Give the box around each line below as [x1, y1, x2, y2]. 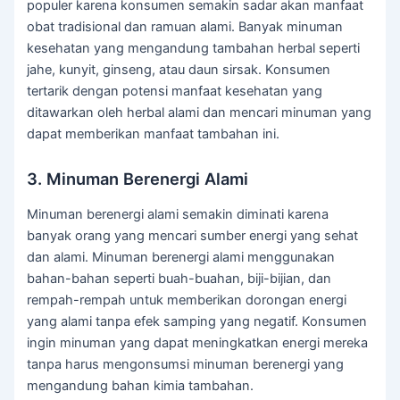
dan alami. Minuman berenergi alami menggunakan [27, 248, 336, 265]
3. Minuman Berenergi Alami [27, 169, 249, 189]
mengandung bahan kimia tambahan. [27, 377, 254, 394]
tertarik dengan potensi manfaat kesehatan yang [27, 83, 323, 100]
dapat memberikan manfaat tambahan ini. [27, 126, 280, 143]
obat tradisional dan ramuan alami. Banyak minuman [27, 19, 344, 36]
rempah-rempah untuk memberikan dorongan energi [27, 291, 347, 308]
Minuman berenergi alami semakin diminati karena [27, 205, 329, 222]
